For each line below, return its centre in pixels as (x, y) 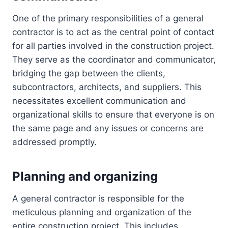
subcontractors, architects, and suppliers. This (107, 87)
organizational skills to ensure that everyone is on (113, 115)
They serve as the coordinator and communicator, (114, 60)
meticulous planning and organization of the (102, 212)
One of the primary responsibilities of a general (108, 19)
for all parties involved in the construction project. (113, 46)
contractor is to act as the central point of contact (113, 32)
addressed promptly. (54, 142)
